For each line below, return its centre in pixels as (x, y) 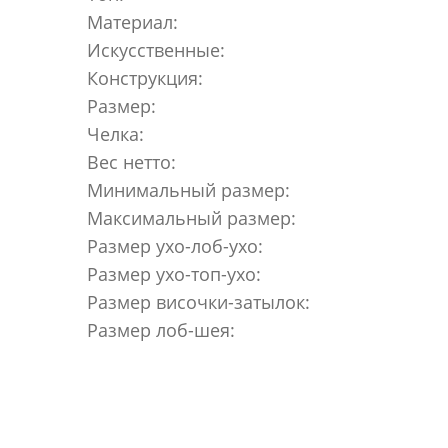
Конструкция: (145, 77)
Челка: (115, 133)
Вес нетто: (131, 161)
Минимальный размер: (188, 189)
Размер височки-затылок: (198, 301)
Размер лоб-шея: (161, 329)
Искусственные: (156, 49)
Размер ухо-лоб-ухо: (175, 245)
